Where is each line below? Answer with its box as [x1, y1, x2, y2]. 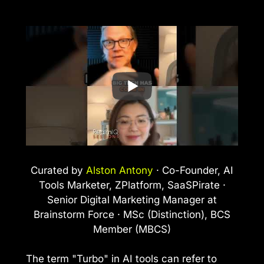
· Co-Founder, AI [153, 164, 233, 176]
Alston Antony [86, 164, 153, 176]
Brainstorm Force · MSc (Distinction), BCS [34, 208, 230, 220]
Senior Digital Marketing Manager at [47, 193, 217, 206]
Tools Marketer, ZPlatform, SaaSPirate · [38, 179, 226, 191]
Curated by [31, 164, 86, 176]
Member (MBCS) [93, 223, 171, 235]
